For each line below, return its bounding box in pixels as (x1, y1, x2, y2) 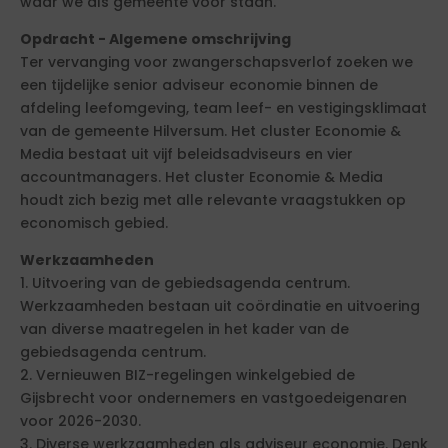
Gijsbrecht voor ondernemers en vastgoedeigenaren (20, 388, 407, 408)
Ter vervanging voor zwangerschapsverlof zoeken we (20, 52, 413, 72)
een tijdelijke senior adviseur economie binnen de (20, 75, 378, 95)
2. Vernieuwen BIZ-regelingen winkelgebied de (20, 365, 355, 385)
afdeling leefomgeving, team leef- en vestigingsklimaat (20, 98, 427, 118)
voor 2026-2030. (20, 411, 141, 431)
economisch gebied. (20, 213, 168, 233)
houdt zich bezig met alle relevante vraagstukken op (20, 190, 406, 210)
